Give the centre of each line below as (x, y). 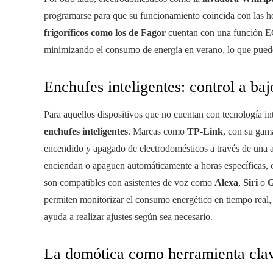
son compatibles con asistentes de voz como (129, 183)
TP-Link (205, 132)
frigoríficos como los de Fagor (105, 33)
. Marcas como (158, 132)
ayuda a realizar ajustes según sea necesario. (128, 217)
